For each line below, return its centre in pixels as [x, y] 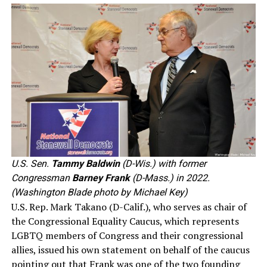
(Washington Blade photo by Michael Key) [99, 192]
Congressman [41, 178]
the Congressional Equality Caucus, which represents [125, 221]
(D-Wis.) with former [163, 163]
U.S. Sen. [31, 163]
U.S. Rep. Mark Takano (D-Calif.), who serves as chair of [129, 207]
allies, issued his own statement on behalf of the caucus [130, 249]
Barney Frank [101, 178]
